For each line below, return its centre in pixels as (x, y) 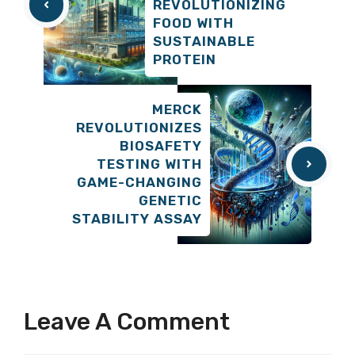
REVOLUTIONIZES (139, 127)
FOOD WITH (193, 23)
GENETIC (170, 200)
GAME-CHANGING (139, 182)
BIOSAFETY (161, 145)
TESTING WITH (149, 164)
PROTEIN (185, 59)
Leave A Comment (127, 321)
